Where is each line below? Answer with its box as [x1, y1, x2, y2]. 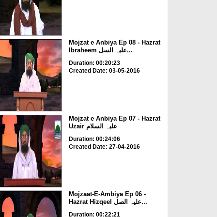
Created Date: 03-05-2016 [68, 67, 140, 75]
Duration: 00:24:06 [68, 135, 120, 142]
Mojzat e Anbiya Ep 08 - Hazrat [68, 39, 160, 46]
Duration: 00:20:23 [68, 60, 120, 67]
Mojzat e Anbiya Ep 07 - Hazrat [68, 114, 160, 122]
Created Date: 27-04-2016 [68, 143, 140, 150]
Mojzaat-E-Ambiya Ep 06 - [68, 190, 146, 198]
